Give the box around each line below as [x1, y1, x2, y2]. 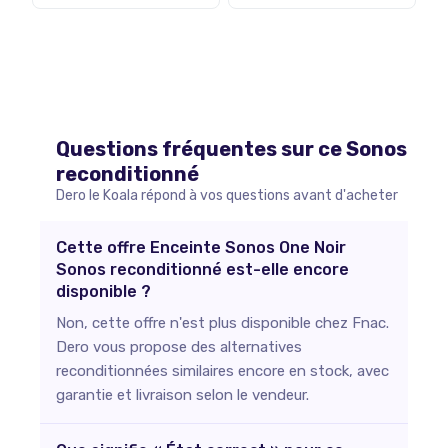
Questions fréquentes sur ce [56, 136, 346, 161]
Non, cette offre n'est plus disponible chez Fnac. [56, 313, 389, 332]
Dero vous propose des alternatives [56, 337, 302, 356]
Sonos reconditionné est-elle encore [56, 259, 349, 279]
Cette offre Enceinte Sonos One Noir [56, 237, 346, 257]
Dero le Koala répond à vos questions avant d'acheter [56, 186, 398, 204]
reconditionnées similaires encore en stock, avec [56, 361, 389, 380]
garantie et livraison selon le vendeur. [56, 385, 309, 404]
